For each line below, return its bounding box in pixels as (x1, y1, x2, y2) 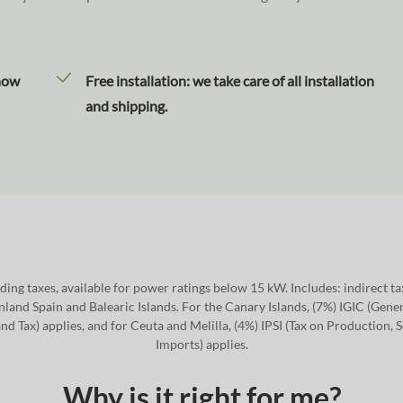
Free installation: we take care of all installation (85, 72, 374, 89)
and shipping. (85, 97, 167, 114)
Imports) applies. (155, 336, 248, 352)
